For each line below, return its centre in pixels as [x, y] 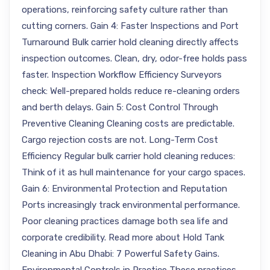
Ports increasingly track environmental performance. [131, 205]
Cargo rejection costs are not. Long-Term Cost [120, 140]
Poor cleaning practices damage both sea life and [125, 221]
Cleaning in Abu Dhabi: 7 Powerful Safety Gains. [121, 254]
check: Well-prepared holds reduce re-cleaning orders [131, 91]
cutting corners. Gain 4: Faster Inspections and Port [130, 26]
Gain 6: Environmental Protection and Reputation [124, 189]
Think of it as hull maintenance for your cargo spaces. [133, 172]
